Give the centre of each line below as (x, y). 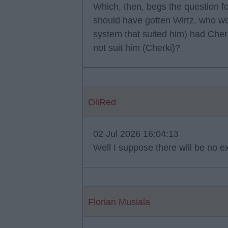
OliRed (102, 102)
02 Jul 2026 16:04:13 (136, 134)
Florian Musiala (119, 202)
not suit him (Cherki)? (137, 48)
